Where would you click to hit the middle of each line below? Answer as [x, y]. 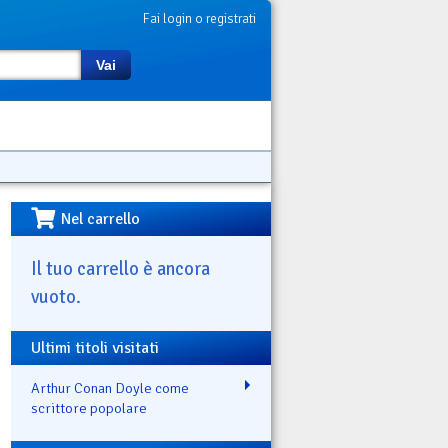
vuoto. [56, 296]
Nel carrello [101, 219]
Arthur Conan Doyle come [110, 387]
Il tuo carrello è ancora [120, 268]
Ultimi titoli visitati [95, 347]
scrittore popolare [89, 407]
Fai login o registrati [199, 18]
